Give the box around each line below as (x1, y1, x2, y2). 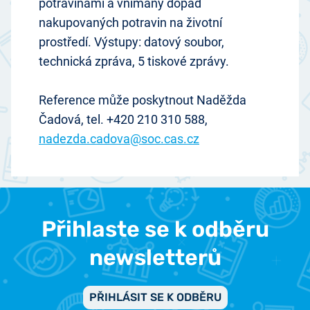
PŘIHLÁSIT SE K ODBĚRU (89, 291, 221, 304)
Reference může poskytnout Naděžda (39, 93, 246, 108)
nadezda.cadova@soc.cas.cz (39, 131, 199, 147)
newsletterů (89, 244, 221, 271)
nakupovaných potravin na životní (39, 15, 222, 30)
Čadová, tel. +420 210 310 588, (39, 112, 208, 127)
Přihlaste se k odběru (41, 216, 269, 243)
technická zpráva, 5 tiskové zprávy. (39, 54, 229, 69)
